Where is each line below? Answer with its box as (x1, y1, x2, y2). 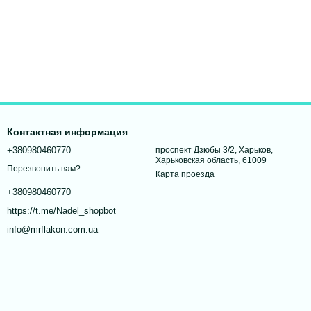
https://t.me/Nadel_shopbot (7, 205, 116, 217)
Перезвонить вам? (7, 164, 81, 174)
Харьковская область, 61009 (155, 155, 267, 166)
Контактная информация (7, 126, 128, 138)
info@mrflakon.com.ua (7, 224, 98, 235)
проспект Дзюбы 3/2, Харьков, (155, 145, 273, 155)
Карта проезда (155, 169, 215, 180)
